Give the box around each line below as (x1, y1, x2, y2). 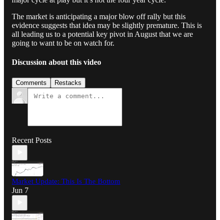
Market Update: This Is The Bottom (12, 177, 120, 185)
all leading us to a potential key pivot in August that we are (12, 30, 193, 38)
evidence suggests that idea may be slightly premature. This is (12, 21, 202, 29)
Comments (16, 79, 47, 86)
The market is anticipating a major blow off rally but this (12, 12, 186, 21)
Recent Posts (12, 136, 52, 144)
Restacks (55, 79, 82, 86)
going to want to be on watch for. (12, 39, 114, 47)
